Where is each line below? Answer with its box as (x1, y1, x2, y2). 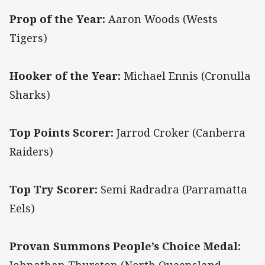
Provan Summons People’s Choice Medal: (9, 239, 241, 254)
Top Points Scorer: (9, 125, 114, 140)
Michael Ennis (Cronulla (121, 69, 251, 83)
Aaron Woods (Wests (105, 12, 218, 27)
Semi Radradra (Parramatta (98, 182, 247, 197)
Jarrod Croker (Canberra (114, 125, 245, 140)
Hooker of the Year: (9, 69, 121, 83)
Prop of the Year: (9, 12, 105, 27)
